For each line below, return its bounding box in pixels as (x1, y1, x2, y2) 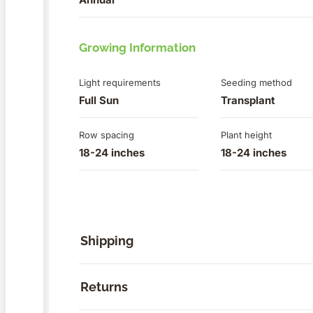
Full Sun (79, 94, 119, 108)
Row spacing (79, 129, 134, 141)
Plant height (221, 129, 272, 141)
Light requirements (79, 77, 161, 89)
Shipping (80, 233, 133, 249)
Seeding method (221, 77, 293, 89)
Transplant (221, 94, 276, 108)
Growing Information (79, 41, 196, 55)
